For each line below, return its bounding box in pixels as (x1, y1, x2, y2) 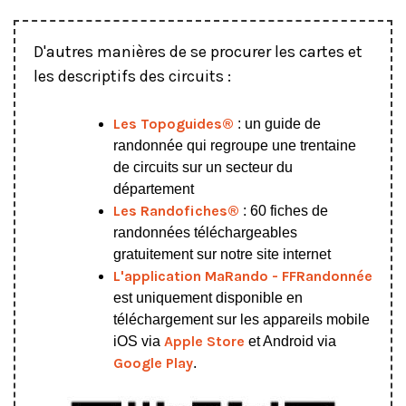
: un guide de (234, 115, 321, 131)
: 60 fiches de (243, 202, 328, 218)
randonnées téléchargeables (113, 224, 297, 240)
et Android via (248, 333, 336, 349)
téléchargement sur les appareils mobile (113, 311, 370, 327)
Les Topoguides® (113, 114, 234, 132)
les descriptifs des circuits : (34, 65, 231, 86)
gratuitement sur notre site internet (113, 246, 331, 262)
